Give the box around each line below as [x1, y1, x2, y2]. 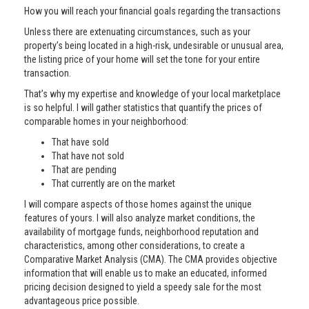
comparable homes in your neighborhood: [24, 116, 188, 127]
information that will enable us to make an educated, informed [24, 268, 267, 279]
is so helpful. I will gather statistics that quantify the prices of [24, 102, 262, 113]
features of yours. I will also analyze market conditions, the [24, 212, 255, 223]
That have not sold [52, 150, 124, 161]
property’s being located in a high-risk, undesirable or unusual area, [24, 40, 283, 51]
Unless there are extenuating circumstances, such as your [24, 26, 250, 37]
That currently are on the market [52, 178, 175, 189]
